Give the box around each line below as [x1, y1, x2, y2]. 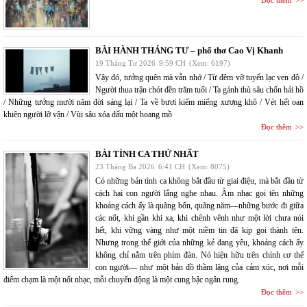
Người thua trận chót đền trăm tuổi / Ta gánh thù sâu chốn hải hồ [95, 84, 304, 95]
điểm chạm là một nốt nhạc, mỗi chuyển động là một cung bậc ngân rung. [3, 274, 240, 284]
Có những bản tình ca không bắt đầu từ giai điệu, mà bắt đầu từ [95, 175, 304, 186]
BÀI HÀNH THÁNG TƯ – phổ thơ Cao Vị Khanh [95, 45, 283, 56]
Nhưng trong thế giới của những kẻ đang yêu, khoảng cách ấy [95, 237, 304, 247]
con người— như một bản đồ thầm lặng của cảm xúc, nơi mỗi [95, 262, 304, 272]
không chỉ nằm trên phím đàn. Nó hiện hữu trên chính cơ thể [95, 249, 304, 260]
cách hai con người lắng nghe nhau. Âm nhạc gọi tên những [95, 188, 304, 198]
